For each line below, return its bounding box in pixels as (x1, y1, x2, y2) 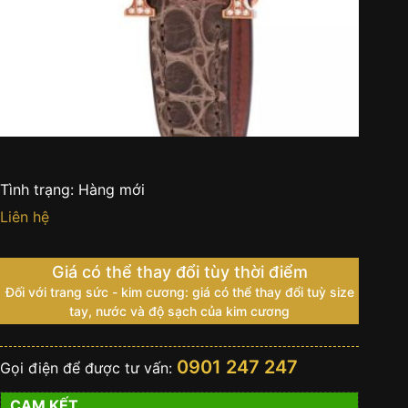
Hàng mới (78, 179, 145, 199)
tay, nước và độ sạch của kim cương (69, 302, 291, 319)
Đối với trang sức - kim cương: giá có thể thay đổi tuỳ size (5, 283, 354, 300)
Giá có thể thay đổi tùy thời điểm (51, 261, 308, 281)
